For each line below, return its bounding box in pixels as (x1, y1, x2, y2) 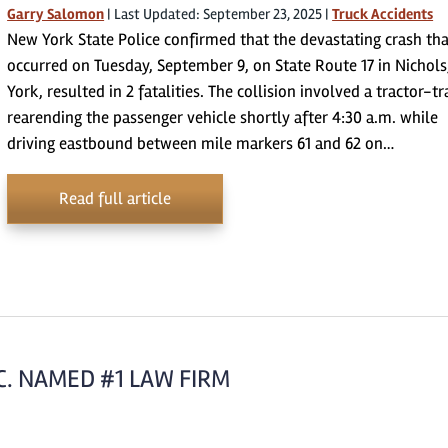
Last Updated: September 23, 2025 (114, 5, 323, 23)
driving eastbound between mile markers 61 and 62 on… (7, 133, 395, 154)
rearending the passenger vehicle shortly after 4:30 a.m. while (7, 107, 439, 128)
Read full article (59, 188, 172, 209)
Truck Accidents (332, 5, 434, 23)
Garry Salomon (7, 5, 105, 23)
